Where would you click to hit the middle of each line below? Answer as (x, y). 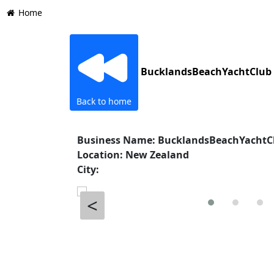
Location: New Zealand (133, 155)
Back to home (104, 101)
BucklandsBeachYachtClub (206, 71)
